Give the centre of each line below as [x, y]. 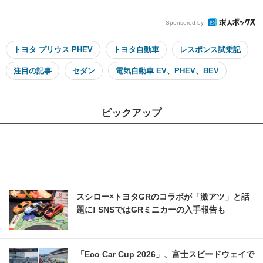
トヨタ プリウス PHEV [53, 50]
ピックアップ [131, 113]
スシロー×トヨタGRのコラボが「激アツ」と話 [163, 197]
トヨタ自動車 [136, 50]
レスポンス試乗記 [210, 50]
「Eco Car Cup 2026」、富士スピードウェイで [165, 254]
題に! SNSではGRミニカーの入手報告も [151, 210]
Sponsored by [185, 22]
